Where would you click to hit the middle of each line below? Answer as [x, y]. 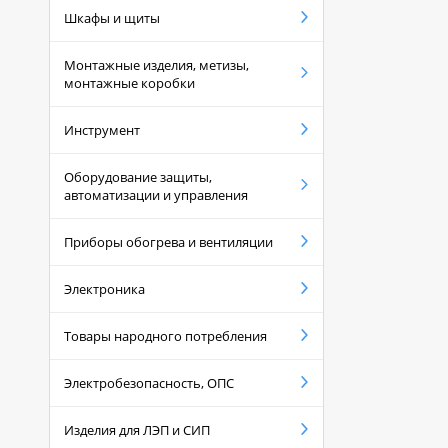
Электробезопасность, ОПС [149, 383]
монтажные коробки [129, 83]
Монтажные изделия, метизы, [156, 65]
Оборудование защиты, [138, 177]
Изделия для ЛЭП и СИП [137, 430]
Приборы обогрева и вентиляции [168, 242]
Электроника [104, 289]
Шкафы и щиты [112, 18]
